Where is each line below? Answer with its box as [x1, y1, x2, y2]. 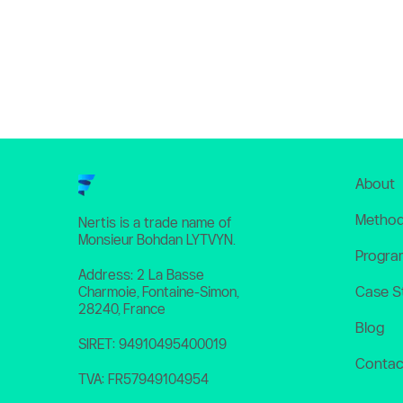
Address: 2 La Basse [78, 267, 204, 283]
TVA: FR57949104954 [78, 372, 209, 388]
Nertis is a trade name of [78, 215, 231, 231]
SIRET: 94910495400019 [78, 336, 227, 353]
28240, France [78, 301, 166, 318]
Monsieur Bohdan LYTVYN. [78, 232, 238, 248]
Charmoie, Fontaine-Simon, [78, 284, 238, 300]
